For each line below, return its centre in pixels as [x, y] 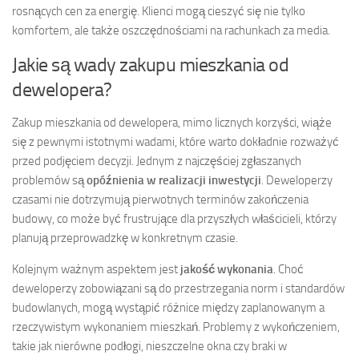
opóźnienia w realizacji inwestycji [174, 180]
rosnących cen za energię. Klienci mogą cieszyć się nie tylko [159, 11]
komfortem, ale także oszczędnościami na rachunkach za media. [171, 30]
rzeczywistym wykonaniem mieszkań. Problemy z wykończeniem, [176, 327]
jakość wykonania [227, 269]
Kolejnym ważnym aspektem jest [96, 269]
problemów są [49, 180]
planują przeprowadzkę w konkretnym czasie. [125, 238]
